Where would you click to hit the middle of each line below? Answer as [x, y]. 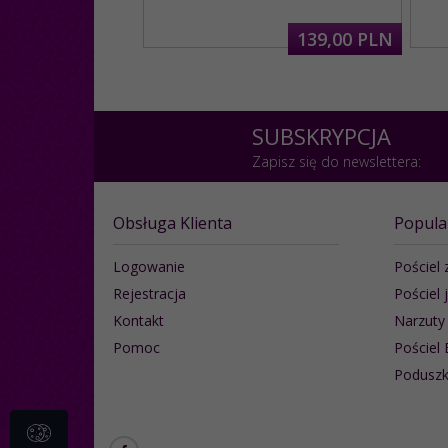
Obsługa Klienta [172, 222]
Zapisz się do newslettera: [336, 161]
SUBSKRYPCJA [321, 135]
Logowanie [149, 266]
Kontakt [138, 320]
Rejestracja [149, 293]
